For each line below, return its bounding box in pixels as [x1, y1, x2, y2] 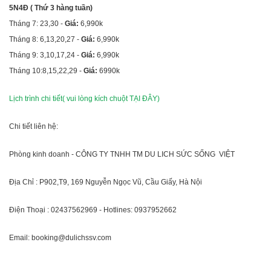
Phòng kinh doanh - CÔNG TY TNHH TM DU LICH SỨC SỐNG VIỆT [9, 150, 235, 159]
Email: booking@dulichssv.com [9, 233, 111, 243]
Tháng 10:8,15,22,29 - [9, 67, 83, 76]
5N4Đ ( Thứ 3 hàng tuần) [9, 4, 93, 13]
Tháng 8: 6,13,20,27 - [9, 35, 81, 44]
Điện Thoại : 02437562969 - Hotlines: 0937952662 [9, 206, 177, 215]
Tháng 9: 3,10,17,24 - [9, 51, 81, 60]
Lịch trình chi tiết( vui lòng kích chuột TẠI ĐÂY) [9, 94, 160, 103]
